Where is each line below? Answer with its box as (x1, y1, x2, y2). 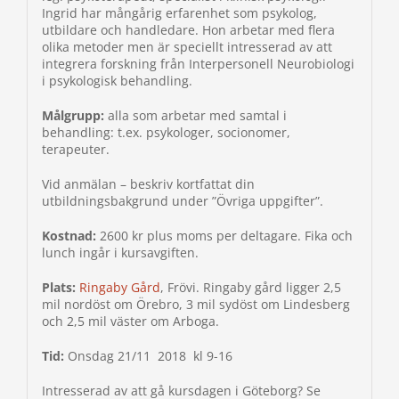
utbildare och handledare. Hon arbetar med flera (41, 21, 335, 39)
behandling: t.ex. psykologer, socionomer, (41, 124, 290, 142)
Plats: (41, 279, 76, 297)
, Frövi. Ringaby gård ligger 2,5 (159, 279, 341, 297)
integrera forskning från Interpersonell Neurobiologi (41, 55, 354, 73)
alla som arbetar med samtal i (103, 107, 287, 125)
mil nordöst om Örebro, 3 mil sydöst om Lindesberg (41, 296, 350, 313)
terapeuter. (41, 141, 110, 159)
